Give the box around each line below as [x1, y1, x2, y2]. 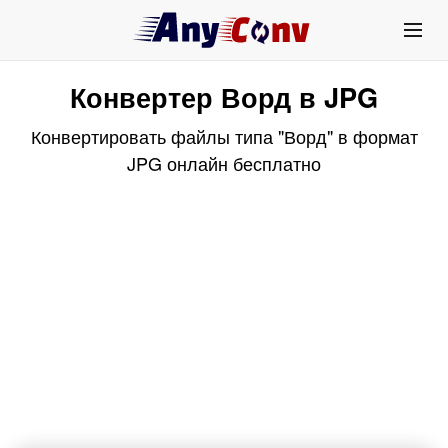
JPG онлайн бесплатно [127, 150, 321, 176]
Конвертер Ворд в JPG [70, 77, 378, 116]
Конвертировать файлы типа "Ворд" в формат [30, 123, 418, 149]
